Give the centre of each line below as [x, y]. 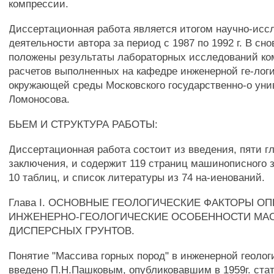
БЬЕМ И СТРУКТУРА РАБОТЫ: [83, 124]
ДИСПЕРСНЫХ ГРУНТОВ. [72, 231]
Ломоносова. [39, 99]
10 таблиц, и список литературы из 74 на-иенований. [137, 177]
